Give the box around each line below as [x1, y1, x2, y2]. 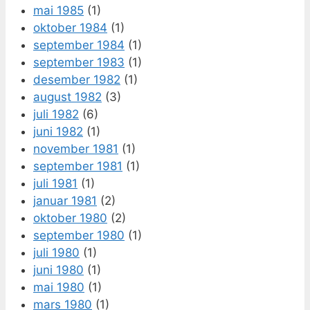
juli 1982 [33, 107, 79, 121]
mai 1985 [33, 3, 84, 17]
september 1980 [33, 228, 125, 242]
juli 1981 [33, 176, 77, 190]
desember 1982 [33, 72, 120, 86]
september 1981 [33, 158, 122, 173]
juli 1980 [33, 245, 80, 259]
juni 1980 [33, 262, 84, 277]
